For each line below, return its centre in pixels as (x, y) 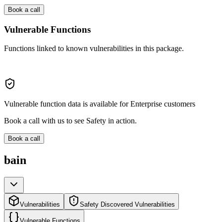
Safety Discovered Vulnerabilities (127, 205)
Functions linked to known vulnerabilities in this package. (94, 49)
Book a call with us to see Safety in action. (70, 121)
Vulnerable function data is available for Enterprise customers (100, 104)
